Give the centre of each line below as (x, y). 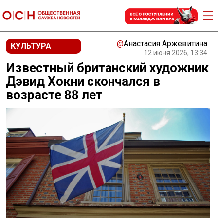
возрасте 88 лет (54, 95)
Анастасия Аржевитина (165, 44)
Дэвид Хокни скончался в (83, 81)
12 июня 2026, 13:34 (176, 53)
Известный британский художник (107, 68)
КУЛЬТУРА (31, 46)
